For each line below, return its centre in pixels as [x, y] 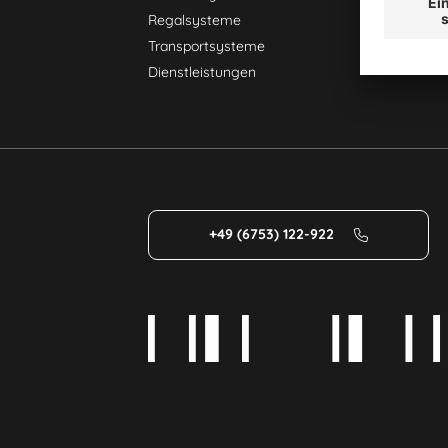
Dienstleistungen [201, 71]
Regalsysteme [194, 19]
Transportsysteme [206, 45]
